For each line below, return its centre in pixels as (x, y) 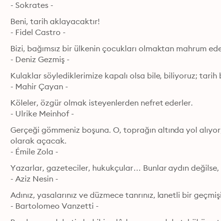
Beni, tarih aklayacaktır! (55, 21)
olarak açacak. (39, 141)
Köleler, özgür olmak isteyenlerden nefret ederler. (102, 103)
